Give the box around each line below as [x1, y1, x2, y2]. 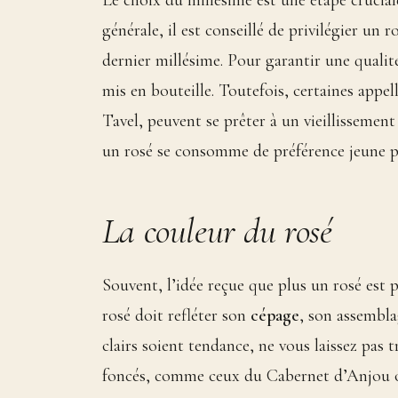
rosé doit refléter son [101, 304, 251, 326]
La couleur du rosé [101, 209, 332, 254]
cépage [250, 304, 299, 326]
